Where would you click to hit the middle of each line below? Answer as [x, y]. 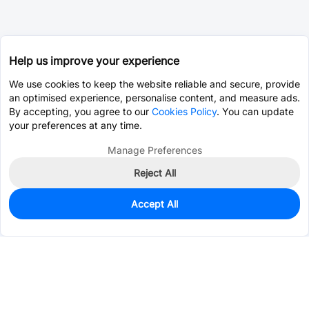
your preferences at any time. [76, 125]
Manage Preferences [154, 150]
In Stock [34, 208]
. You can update [255, 111]
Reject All [154, 173]
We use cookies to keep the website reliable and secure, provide [154, 84]
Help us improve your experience [94, 61]
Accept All [154, 204]
